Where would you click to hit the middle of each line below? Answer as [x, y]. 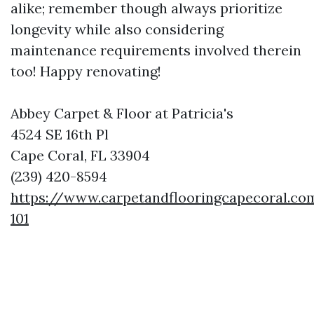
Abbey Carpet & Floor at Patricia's [122, 113]
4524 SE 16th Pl [60, 134]
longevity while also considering [117, 29]
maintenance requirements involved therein [156, 50]
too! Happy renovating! [86, 71]
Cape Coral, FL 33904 [80, 155]
